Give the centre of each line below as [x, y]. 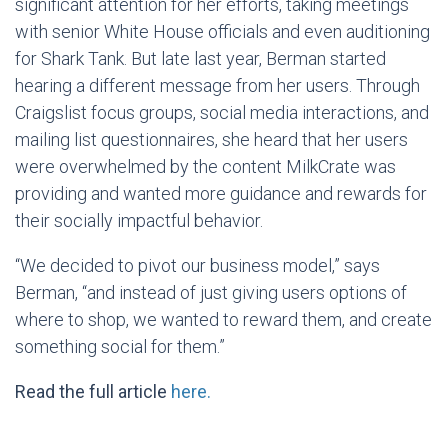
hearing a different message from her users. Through [217, 85]
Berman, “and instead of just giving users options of [211, 292]
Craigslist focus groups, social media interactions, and [222, 112]
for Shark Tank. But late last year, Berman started [200, 58]
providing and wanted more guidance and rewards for [221, 193]
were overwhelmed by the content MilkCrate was [205, 166]
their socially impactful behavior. [139, 220]
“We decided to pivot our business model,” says [197, 265]
